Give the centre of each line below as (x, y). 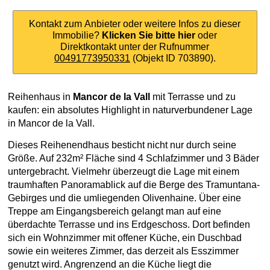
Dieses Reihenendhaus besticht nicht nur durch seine (122, 145)
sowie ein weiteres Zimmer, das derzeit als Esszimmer (123, 251)
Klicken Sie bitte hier (149, 35)
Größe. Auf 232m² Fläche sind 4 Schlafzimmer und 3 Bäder (133, 158)
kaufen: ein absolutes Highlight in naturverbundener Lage (130, 110)
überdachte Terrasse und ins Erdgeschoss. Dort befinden (129, 224)
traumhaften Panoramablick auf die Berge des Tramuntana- (134, 185)
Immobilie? (77, 35)
